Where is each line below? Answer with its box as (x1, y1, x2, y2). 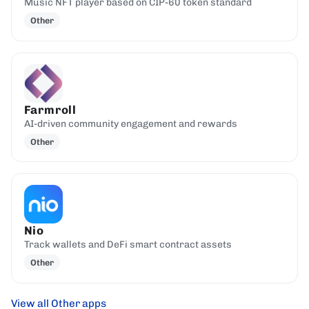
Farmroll (23, 102, 77, 117)
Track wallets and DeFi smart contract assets (23, 239, 232, 251)
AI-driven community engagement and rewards (23, 117, 237, 130)
